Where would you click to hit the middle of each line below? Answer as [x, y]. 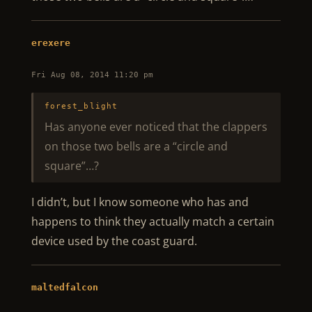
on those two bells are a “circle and [136, 146]
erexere [50, 43]
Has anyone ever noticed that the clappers [156, 127]
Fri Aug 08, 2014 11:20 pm [92, 75]
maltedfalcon [64, 287]
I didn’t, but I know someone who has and [140, 202]
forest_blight [81, 106]
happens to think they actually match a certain [153, 221]
